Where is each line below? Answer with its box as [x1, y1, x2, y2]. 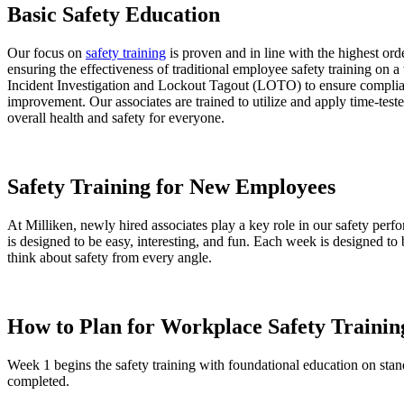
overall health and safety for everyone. [7, 110, 225, 126]
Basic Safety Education [7, 3, 220, 27]
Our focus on [7, 45, 86, 61]
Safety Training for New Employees [7, 175, 335, 199]
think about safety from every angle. [7, 250, 212, 266]
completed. [7, 372, 69, 389]
